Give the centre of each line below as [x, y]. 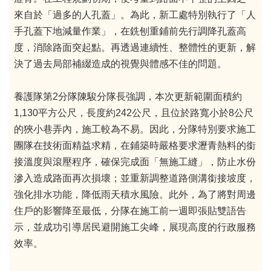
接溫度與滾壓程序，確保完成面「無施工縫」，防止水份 [135, 162]
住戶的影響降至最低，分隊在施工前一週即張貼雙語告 [130, 211]
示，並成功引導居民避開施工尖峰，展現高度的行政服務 [135, 227]
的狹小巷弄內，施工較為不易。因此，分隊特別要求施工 [135, 129]
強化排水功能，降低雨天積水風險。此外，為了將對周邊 [135, 194]
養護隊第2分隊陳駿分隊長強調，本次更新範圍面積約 [128, 96]
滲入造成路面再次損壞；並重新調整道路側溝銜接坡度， [135, 178]
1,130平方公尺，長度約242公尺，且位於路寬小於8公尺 [134, 113]
